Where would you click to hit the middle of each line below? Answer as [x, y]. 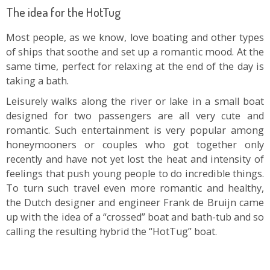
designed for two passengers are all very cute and [135, 116]
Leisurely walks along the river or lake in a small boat [135, 102]
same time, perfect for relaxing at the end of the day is [135, 67]
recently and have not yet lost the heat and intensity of [135, 159]
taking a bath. [37, 81]
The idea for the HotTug [63, 12]
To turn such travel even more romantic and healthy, [135, 188]
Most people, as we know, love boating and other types [135, 38]
